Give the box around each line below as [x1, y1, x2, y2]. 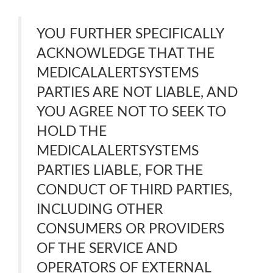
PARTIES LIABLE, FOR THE [37, 163, 203, 177]
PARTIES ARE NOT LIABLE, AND [37, 85, 238, 99]
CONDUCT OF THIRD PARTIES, [37, 183, 232, 197]
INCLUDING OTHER [37, 202, 163, 216]
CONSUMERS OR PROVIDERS [37, 222, 224, 236]
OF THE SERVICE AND [37, 241, 177, 255]
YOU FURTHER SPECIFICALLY [37, 27, 224, 41]
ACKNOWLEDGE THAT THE [37, 46, 214, 60]
